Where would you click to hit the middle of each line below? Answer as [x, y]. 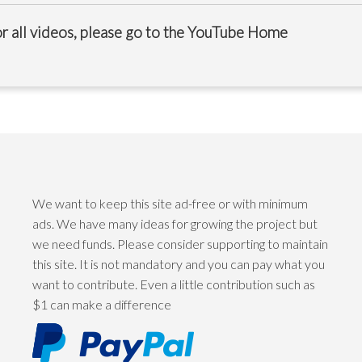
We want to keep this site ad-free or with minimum [170, 203]
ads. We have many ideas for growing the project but [175, 223]
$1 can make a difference [102, 304]
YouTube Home [238, 32]
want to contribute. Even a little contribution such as [174, 284]
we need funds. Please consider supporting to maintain [180, 243]
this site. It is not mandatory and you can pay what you [179, 263]
